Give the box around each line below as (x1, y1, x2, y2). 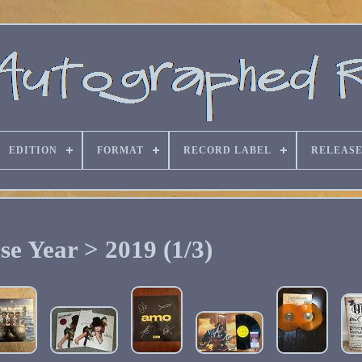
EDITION (9, 145, 57, 156)
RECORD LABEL (183, 145, 271, 156)
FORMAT (97, 145, 144, 156)
